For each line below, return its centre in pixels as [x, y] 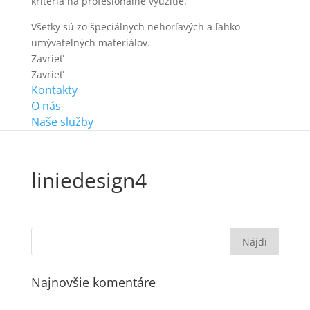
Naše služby [62, 122]
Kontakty [54, 90]
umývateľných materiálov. [90, 43]
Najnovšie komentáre [93, 283]
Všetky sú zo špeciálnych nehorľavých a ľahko [135, 27]
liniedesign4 [89, 181]
